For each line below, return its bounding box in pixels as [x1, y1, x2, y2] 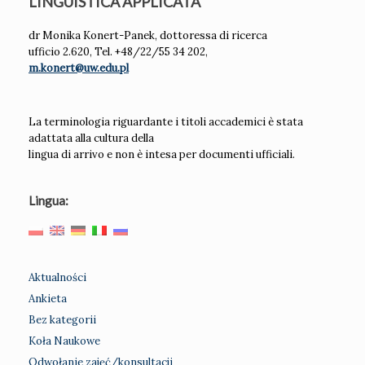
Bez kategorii [29, 313, 96, 328]
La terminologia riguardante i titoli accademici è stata [29, 115, 303, 130]
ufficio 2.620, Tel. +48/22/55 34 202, [29, 45, 208, 59]
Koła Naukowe [29, 334, 100, 349]
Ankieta [29, 292, 67, 306]
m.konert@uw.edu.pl [29, 61, 129, 76]
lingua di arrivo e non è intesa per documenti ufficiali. [29, 147, 295, 162]
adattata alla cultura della [29, 131, 154, 146]
